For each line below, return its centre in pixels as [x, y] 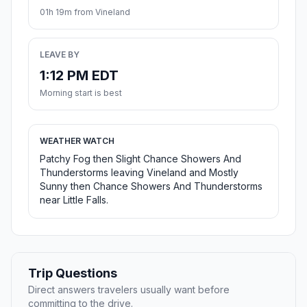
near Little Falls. [74, 200]
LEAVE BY [60, 55]
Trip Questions [73, 273]
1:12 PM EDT [79, 76]
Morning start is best [81, 93]
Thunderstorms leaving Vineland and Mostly [139, 173]
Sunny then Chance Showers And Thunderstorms [151, 186]
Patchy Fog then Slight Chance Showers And [140, 159]
